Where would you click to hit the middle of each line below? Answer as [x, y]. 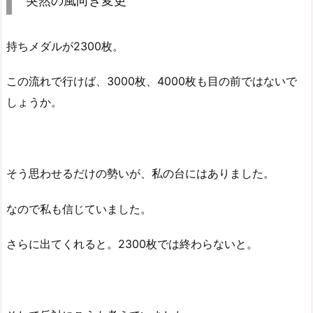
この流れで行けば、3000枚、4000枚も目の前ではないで [152, 81]
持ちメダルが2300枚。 [65, 46]
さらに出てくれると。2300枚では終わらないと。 [132, 244]
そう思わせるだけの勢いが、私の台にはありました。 [140, 173]
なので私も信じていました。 [79, 209]
